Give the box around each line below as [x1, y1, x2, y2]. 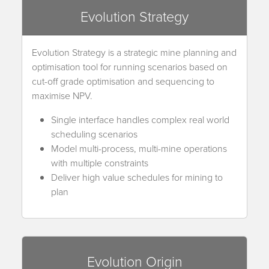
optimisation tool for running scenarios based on [32, 59, 228, 73]
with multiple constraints [51, 156, 148, 169]
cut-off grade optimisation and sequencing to [32, 74, 214, 88]
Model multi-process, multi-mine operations [51, 141, 227, 155]
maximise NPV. [32, 88, 92, 102]
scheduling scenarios [51, 127, 138, 141]
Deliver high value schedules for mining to [51, 170, 223, 184]
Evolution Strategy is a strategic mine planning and [32, 45, 237, 59]
